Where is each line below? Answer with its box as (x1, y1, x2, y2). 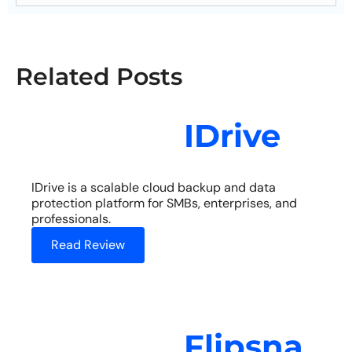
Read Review (51, 236, 125, 253)
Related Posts (16, 61, 182, 91)
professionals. (31, 210, 111, 227)
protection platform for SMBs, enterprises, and (31, 194, 297, 211)
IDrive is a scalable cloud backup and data (31, 178, 276, 196)
